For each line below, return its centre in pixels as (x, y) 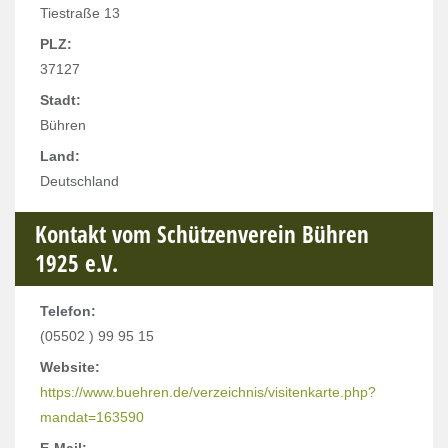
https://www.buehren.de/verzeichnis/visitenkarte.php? (208, 392)
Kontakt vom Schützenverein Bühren (202, 234)
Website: (70, 367)
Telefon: (68, 311)
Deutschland (79, 181)
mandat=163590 (92, 417)
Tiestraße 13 (80, 13)
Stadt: (60, 100)
